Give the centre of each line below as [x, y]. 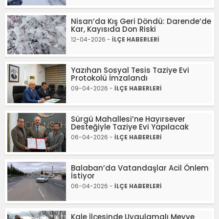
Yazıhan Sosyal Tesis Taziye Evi [130, 70]
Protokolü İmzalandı [109, 78]
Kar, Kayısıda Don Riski [113, 29]
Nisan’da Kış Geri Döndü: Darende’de [141, 21]
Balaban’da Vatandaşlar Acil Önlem [140, 168]
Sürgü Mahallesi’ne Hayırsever [128, 119]
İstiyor [83, 176]
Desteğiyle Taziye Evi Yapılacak [130, 127]
